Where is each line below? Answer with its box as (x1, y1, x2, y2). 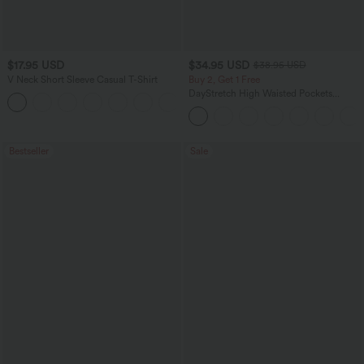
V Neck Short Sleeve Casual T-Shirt (7, 74, 158, 86)
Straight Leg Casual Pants (188, 99, 299, 111)
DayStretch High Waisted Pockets (188, 88, 332, 100)
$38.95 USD (253, 59, 306, 71)
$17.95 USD (7, 58, 64, 71)
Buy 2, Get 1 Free (188, 74, 260, 86)
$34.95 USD (188, 58, 249, 71)
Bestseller (9, 145, 49, 158)
